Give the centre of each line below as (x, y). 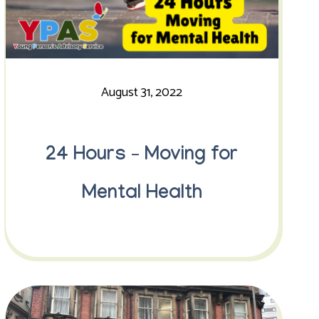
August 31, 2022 (142, 93)
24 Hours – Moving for (142, 157)
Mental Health (142, 195)
